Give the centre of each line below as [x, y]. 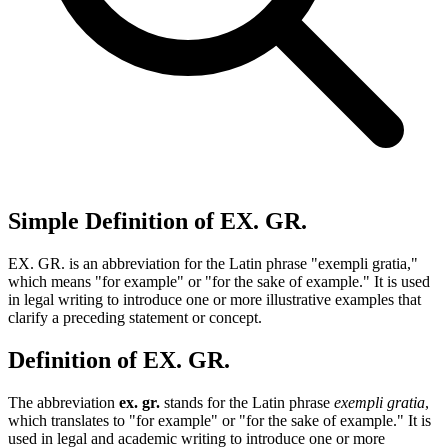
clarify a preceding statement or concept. [135, 317]
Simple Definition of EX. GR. [157, 220]
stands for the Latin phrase [247, 402]
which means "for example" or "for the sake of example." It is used [219, 281]
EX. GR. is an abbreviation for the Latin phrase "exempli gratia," [213, 263]
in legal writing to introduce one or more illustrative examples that [214, 299]
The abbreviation [63, 402]
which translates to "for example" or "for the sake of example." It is [219, 420]
